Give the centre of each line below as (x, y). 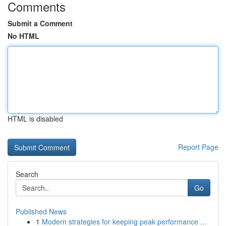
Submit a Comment (40, 23)
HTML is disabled (35, 119)
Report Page (198, 147)
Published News (41, 211)
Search (27, 174)
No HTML (23, 36)
